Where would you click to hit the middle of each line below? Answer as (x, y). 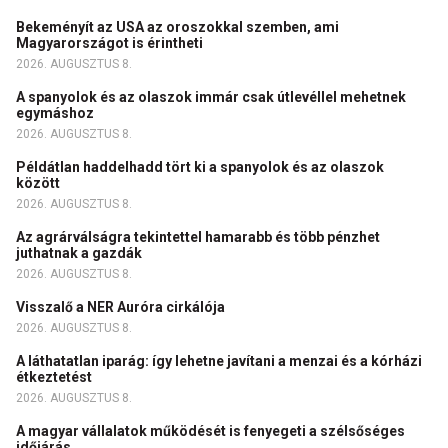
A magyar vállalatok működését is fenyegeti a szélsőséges (210, 430)
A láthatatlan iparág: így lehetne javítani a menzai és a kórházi (219, 360)
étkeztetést (57, 376)
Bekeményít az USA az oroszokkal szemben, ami (177, 26)
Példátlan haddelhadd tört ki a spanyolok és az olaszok (200, 166)
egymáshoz (56, 112)
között (39, 182)
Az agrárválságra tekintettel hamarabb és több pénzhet (198, 236)
